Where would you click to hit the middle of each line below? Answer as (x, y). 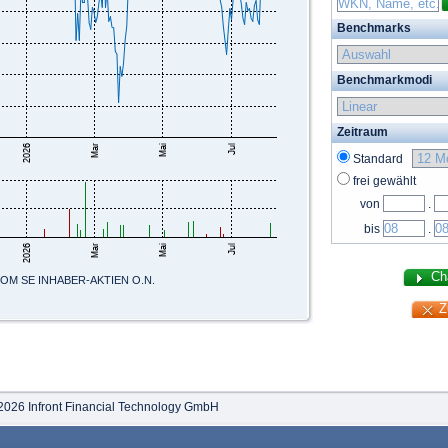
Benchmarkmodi (384, 80)
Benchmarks (374, 28)
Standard (381, 159)
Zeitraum (362, 132)
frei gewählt (384, 181)
